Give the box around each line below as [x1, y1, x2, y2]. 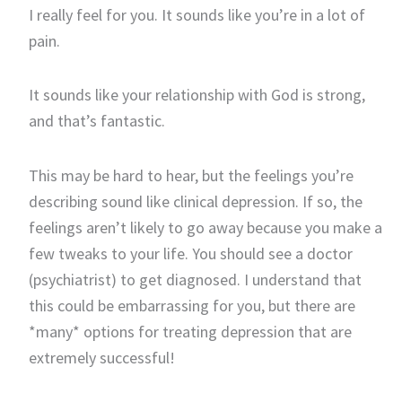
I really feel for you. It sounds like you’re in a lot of [28, 4, 365, 25]
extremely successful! [28, 346, 175, 368]
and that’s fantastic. [28, 110, 165, 132]
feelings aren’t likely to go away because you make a [28, 216, 382, 238]
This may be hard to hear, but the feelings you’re [28, 164, 354, 186]
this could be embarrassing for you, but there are [28, 294, 355, 316]
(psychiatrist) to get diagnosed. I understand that [28, 268, 362, 290]
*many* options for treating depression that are [28, 320, 352, 342]
